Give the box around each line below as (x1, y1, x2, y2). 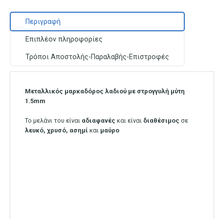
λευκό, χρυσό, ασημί (25, 126, 89, 134)
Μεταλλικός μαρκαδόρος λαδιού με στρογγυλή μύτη (25, 87, 185, 95)
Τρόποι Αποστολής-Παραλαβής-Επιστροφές (25, 52, 169, 61)
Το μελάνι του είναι (25, 116, 82, 124)
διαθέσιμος (143, 116, 179, 124)
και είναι (115, 116, 143, 124)
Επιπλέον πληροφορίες (25, 35, 103, 43)
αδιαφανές (82, 116, 115, 124)
